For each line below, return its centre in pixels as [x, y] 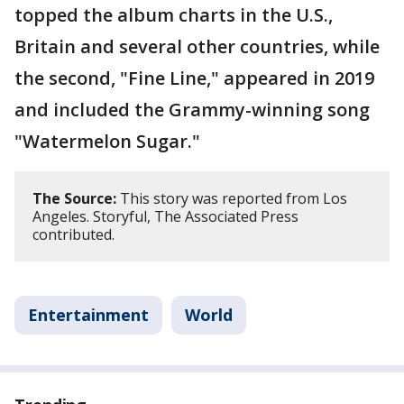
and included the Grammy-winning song [192, 109]
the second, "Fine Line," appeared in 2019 [194, 78]
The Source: [74, 198]
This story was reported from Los [232, 198]
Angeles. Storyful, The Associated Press [165, 216]
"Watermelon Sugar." [107, 141]
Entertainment [88, 314]
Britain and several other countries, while [197, 46]
